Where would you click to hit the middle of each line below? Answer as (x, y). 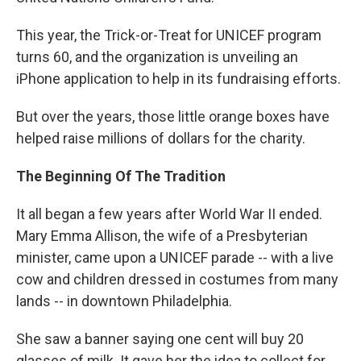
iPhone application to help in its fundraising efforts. (178, 79)
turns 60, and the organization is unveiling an (157, 57)
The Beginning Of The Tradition (121, 176)
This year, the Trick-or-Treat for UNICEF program (169, 35)
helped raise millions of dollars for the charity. (161, 138)
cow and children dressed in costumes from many (177, 279)
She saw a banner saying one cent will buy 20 (160, 339)
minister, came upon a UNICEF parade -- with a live (175, 257)
